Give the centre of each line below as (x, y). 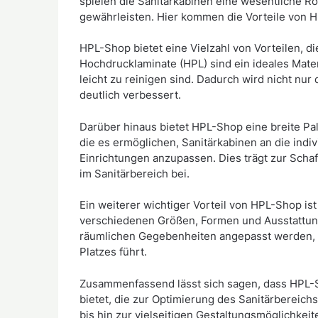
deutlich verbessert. (130, 95)
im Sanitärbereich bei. (135, 173)
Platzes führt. (113, 252)
